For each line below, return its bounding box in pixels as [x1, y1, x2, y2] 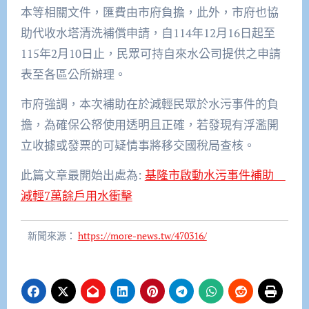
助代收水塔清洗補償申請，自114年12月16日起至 [20, 25, 275, 41]
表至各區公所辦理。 [20, 66, 126, 83]
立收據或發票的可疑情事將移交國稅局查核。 [20, 137, 255, 154]
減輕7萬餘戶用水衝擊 [20, 188, 132, 204]
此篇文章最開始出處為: [20, 167, 145, 183]
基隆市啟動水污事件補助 [144, 167, 286, 183]
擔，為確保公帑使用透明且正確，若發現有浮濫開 [20, 117, 279, 133]
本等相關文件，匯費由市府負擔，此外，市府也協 [20, 4, 279, 21]
